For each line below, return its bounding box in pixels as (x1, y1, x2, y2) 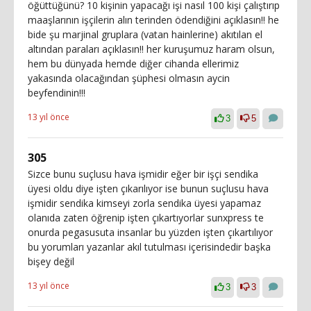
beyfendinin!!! (28, 86, 85, 99)
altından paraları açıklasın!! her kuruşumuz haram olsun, (28, 42, 275, 56)
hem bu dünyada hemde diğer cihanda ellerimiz (28, 57, 239, 70)
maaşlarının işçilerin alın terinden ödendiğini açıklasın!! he (28, 13, 279, 26)
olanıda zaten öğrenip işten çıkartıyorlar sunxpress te (28, 211, 264, 224)
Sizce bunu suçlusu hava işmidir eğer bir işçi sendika (28, 167, 258, 180)
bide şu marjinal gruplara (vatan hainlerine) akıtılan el (28, 28, 262, 41)
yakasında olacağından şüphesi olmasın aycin (28, 72, 230, 85)
